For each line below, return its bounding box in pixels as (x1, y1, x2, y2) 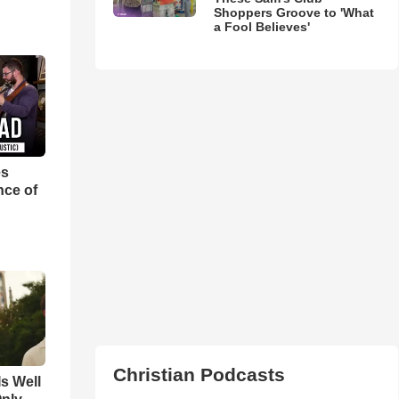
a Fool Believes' (213, 19, 310, 34)
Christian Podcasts (112, 363, 285, 385)
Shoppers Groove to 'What (213, 4, 374, 20)
